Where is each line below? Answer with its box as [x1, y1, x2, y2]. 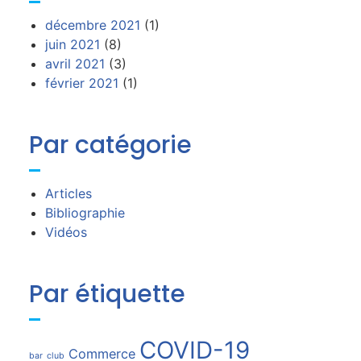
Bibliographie [44, 205, 125, 221]
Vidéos [44, 224, 87, 240]
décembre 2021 [44, 17, 140, 33]
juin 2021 [44, 36, 100, 52]
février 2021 [44, 75, 118, 91]
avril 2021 [44, 56, 105, 72]
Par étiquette [28, 277, 185, 311]
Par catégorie [28, 128, 192, 162]
